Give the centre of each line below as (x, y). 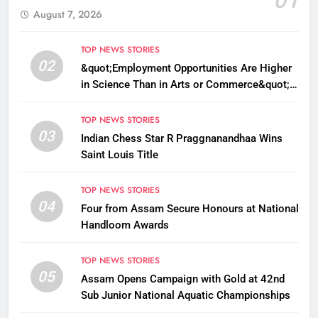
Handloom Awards (125, 225)
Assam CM (107, 100)
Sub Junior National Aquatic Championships (185, 295)
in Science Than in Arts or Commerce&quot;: (186, 84)
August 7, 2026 (68, 14)
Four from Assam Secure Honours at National (190, 208)
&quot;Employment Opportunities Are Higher (186, 68)
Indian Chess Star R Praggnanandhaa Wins (181, 138)
